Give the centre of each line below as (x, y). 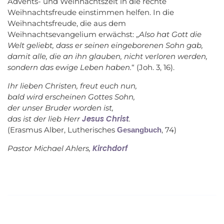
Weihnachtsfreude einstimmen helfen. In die (91, 12)
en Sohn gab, (178, 45)
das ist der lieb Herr (45, 118)
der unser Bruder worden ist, (60, 107)
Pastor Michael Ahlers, (50, 148)
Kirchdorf (110, 148)
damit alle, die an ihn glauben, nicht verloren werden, (107, 56)
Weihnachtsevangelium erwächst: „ (73, 34)
